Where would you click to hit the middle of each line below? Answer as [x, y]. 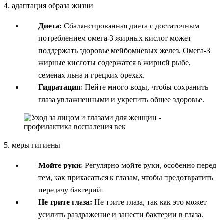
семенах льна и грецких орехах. [92, 75]
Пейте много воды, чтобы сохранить [146, 87]
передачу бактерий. [71, 190]
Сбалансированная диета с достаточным [131, 26]
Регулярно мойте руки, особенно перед [150, 165]
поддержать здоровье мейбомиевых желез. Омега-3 [124, 50]
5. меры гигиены [32, 145]
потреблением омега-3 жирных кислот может [115, 38]
